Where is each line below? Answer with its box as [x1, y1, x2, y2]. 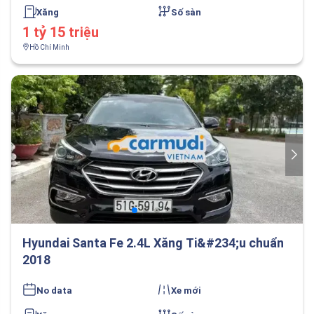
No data [36, 285, 72, 296]
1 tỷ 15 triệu [22, 24, 99, 41]
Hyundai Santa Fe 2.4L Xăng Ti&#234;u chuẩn [22, 235, 284, 250]
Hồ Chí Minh [29, 43, 69, 51]
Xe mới [171, 285, 201, 296]
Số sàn [171, 7, 201, 18]
